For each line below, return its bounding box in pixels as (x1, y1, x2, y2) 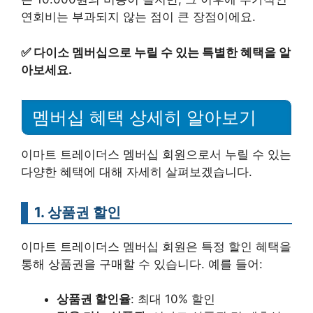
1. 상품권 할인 (34, 203, 121, 221)
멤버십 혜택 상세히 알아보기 (32, 107, 256, 127)
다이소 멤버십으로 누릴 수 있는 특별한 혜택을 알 (34, 45, 291, 59)
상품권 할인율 (57, 292, 131, 306)
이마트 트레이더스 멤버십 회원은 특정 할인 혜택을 (21, 239, 291, 254)
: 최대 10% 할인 (131, 292, 215, 306)
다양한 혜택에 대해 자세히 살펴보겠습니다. (21, 164, 252, 179)
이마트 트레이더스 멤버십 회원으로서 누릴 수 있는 (21, 147, 291, 161)
